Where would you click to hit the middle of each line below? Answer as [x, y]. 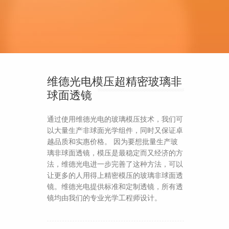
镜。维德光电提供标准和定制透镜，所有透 [115, 186]
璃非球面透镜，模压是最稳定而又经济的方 [115, 153]
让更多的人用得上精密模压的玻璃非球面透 [115, 175]
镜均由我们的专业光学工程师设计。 [104, 198]
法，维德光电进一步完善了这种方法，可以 [115, 164]
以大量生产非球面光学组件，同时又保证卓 [115, 130]
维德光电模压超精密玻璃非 [114, 81]
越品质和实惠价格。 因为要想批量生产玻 [112, 141]
